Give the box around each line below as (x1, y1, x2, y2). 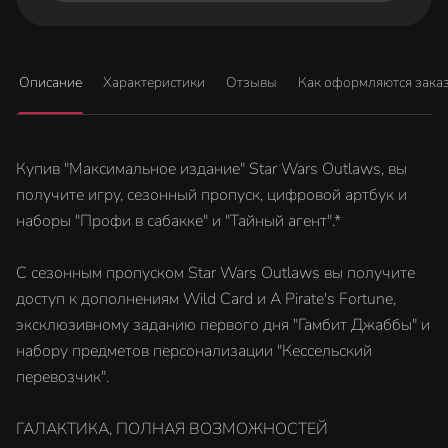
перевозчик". (16, 366, 109, 388)
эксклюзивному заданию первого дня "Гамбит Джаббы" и (16, 314, 430, 336)
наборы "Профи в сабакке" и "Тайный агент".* (16, 210, 341, 232)
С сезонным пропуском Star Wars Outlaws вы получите (16, 262, 415, 284)
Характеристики (103, 73, 205, 92)
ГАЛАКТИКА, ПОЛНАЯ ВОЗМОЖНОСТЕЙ (16, 418, 328, 440)
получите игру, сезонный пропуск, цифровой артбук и (16, 184, 407, 206)
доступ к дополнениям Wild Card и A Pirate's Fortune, (16, 288, 396, 310)
